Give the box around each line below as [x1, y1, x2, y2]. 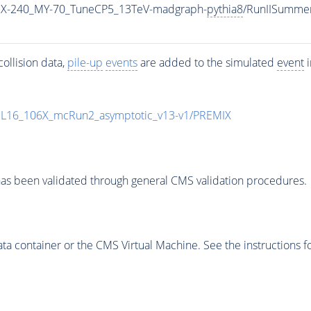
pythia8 [206, 1, 243, 17]
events [105, 55, 137, 71]
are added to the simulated [137, 55, 277, 71]
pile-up [67, 55, 103, 71]
